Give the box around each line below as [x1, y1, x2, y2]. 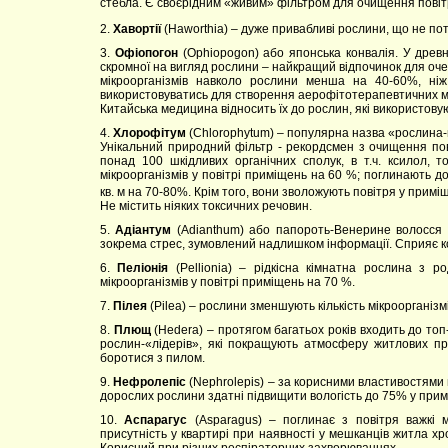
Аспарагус [124, 412, 188, 427]
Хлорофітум [113, 126, 186, 141]
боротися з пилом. [100, 350, 205, 365]
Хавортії [113, 22, 161, 37]
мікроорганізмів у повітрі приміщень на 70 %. [100, 274, 355, 289]
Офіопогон [114, 46, 178, 61]
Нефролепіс [113, 374, 187, 389]
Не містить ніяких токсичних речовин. [100, 198, 312, 213]
